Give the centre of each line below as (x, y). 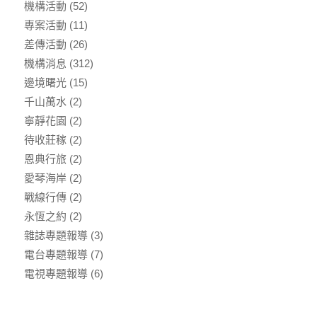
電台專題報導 (56, 254)
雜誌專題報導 (56, 235)
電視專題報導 (56, 273)
